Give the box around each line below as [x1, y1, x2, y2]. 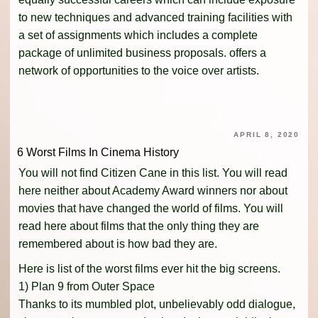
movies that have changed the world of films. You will [18, 202, 283, 214]
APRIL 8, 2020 [234, 131, 300, 139]
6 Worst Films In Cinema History [17, 146, 179, 158]
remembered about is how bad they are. [18, 237, 217, 250]
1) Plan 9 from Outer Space [18, 280, 155, 292]
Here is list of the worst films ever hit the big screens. [18, 262, 280, 275]
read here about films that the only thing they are [18, 219, 259, 232]
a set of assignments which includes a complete [18, 29, 258, 42]
